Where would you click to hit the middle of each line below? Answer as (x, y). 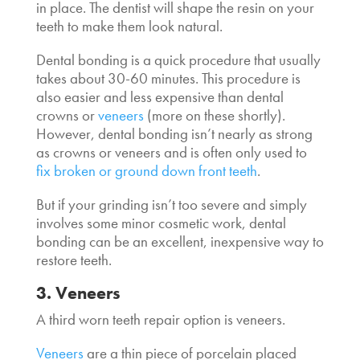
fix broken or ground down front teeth (146, 170)
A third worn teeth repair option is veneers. (162, 319)
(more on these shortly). (214, 115)
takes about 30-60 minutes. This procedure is (168, 78)
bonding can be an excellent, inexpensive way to (180, 241)
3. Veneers (78, 292)
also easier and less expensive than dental (160, 96)
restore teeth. (74, 260)
